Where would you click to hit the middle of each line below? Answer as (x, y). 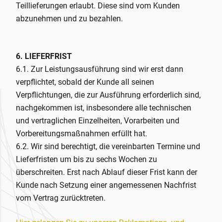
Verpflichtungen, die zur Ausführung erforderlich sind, (108, 95)
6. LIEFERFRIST (44, 56)
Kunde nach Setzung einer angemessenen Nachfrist (106, 185)
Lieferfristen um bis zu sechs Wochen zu (86, 159)
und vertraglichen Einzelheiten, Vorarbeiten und (98, 121)
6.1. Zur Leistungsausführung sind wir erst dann (100, 69)
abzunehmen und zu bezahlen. (69, 19)
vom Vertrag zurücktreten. (61, 198)
